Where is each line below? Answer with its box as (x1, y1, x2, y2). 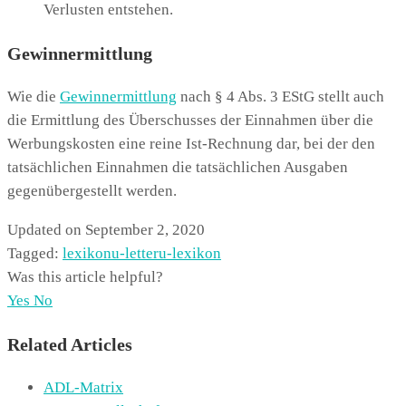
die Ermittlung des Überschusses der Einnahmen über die (7, 111, 373, 129)
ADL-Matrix (43, 378, 123, 396)
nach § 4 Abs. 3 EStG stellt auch (177, 87, 384, 105)
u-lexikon (159, 244, 221, 262)
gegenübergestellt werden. (7, 181, 177, 199)
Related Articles (7, 333, 132, 354)
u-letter (111, 244, 159, 262)
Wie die (7, 87, 60, 105)
